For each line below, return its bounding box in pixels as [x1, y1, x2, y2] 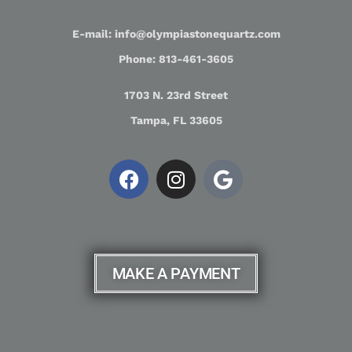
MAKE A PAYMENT [112, 264, 240, 284]
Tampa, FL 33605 [130, 113, 222, 126]
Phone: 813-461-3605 [119, 52, 233, 65]
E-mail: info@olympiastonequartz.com [71, 27, 280, 40]
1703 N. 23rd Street [124, 88, 228, 101]
